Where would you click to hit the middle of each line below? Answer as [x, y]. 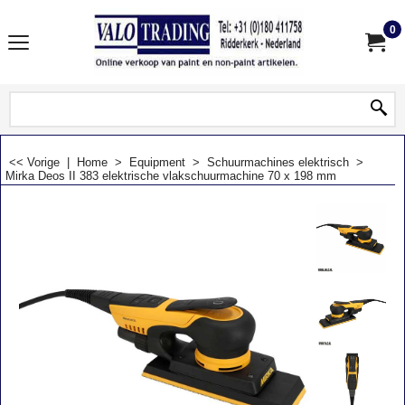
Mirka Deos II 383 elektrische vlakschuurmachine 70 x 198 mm [171, 176]
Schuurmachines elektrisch [278, 162]
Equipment [157, 162]
